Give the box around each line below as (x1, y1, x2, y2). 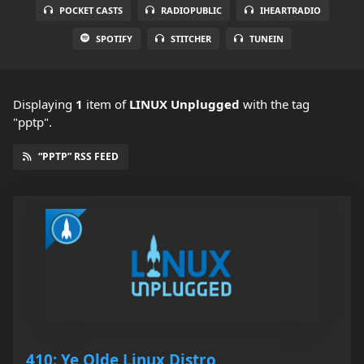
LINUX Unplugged (129, 96, 240, 113)
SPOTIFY (96, 32, 132, 45)
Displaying (13, 96, 76, 113)
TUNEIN (249, 32, 284, 45)
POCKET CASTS (58, 4, 123, 17)
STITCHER (171, 32, 211, 45)
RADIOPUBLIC (160, 4, 222, 17)
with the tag (240, 96, 310, 113)
